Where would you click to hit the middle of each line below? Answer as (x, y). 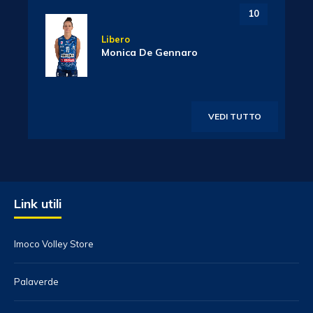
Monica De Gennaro (150, 52)
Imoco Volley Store (54, 244)
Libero (116, 39)
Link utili (38, 204)
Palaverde (36, 282)
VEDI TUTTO (235, 116)
